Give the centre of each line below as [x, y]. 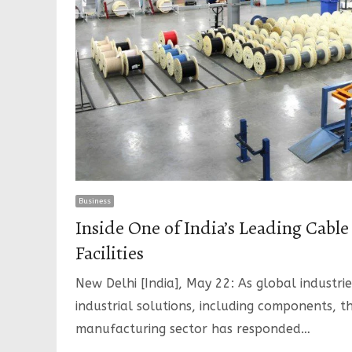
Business [95, 201]
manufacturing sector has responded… [193, 328]
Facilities [110, 253]
